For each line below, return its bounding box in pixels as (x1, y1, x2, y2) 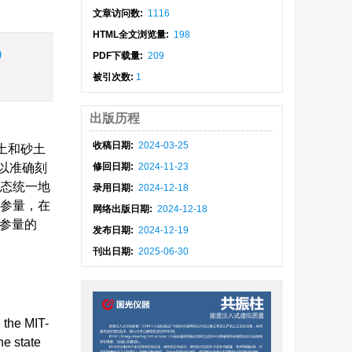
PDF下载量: (93, 50, 146, 61)
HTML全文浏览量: (93, 29, 172, 40)
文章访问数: (93, 8, 146, 19)
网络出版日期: (93, 203, 156, 214)
